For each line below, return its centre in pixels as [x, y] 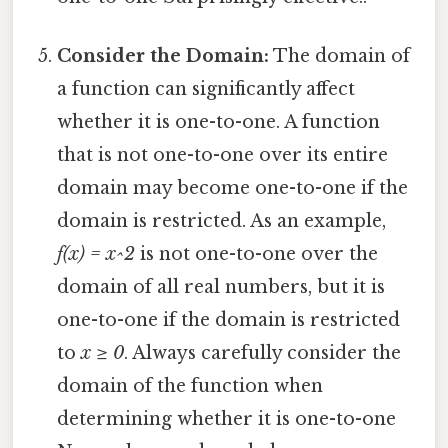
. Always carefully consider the [263, 353]
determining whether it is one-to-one [227, 419]
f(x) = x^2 [96, 254]
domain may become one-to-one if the [233, 188]
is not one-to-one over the [257, 254]
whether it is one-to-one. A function [219, 122]
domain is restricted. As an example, [222, 221]
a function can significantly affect [206, 89]
